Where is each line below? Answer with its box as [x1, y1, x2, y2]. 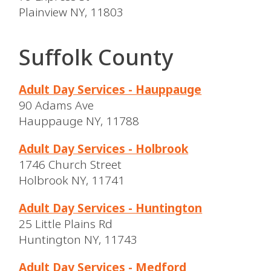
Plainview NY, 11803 [19, 4, 124, 20]
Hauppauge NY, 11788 [19, 113, 140, 129]
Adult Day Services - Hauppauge [19, 81, 202, 97]
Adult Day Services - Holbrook [19, 140, 189, 157]
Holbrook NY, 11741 [19, 172, 125, 188]
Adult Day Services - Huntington [19, 200, 203, 216]
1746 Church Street [19, 156, 122, 172]
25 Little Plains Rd [19, 215, 113, 232]
